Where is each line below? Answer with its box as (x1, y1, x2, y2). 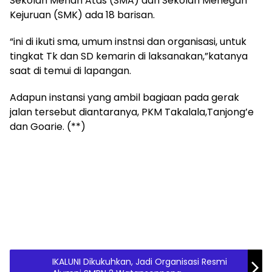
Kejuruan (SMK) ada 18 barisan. (10, 8, 155, 22)
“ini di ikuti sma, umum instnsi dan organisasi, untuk (10, 35, 246, 49)
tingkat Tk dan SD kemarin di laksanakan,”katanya (10, 49, 248, 63)
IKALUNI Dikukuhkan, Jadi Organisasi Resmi (52, 256, 227, 268)
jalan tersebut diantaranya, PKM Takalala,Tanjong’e (10, 105, 254, 119)
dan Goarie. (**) (10, 120, 86, 134)
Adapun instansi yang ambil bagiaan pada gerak (10, 90, 239, 104)
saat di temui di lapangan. (10, 64, 131, 78)
